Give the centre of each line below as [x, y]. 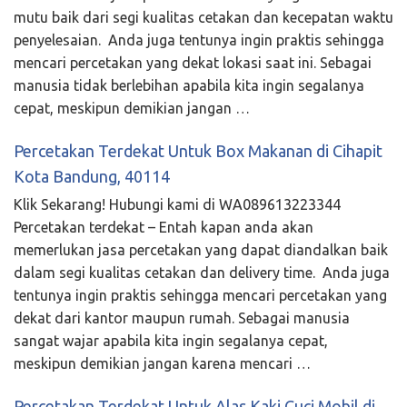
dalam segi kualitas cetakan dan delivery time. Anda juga [202, 273]
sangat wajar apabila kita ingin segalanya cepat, [171, 341]
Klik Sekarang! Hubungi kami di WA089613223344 [177, 205]
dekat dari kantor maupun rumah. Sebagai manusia [182, 318]
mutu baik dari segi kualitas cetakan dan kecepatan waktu [203, 18]
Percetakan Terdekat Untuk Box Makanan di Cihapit [198, 151]
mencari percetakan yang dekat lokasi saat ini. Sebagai [193, 63]
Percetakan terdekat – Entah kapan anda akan [164, 228]
